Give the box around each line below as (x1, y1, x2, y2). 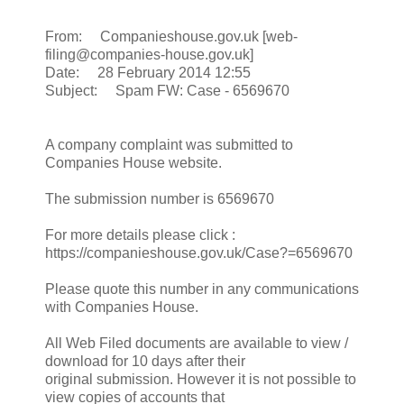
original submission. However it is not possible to (45, 371, 356, 387)
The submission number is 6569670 (45, 190, 274, 207)
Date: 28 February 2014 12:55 (45, 64, 251, 80)
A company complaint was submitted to (45, 136, 293, 152)
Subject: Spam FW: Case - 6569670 (45, 82, 289, 98)
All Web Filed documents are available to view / (45, 335, 348, 351)
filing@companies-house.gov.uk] (45, 46, 253, 62)
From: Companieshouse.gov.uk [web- (45, 28, 298, 44)
